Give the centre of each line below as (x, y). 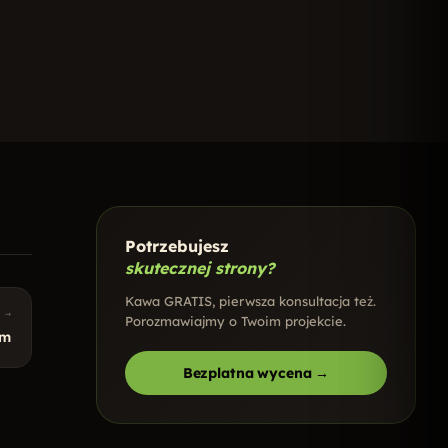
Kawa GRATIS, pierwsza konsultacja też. (250, 301)
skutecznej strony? (200, 268)
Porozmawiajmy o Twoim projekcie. (235, 321)
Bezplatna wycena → (256, 373)
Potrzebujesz (177, 246)
